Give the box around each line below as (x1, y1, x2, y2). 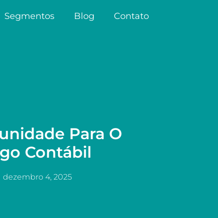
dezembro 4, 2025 (3, 172, 72, 182)
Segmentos (4, 11, 54, 21)
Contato (114, 11, 149, 21)
